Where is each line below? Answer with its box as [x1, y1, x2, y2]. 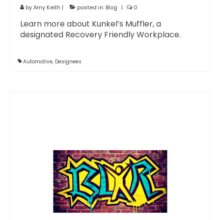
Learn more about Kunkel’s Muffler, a [20, 18, 161, 29]
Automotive [23, 58, 53, 65]
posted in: [76, 3, 106, 11]
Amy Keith [33, 3, 60, 11]
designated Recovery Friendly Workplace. [20, 29, 181, 40]
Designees [55, 58, 82, 65]
